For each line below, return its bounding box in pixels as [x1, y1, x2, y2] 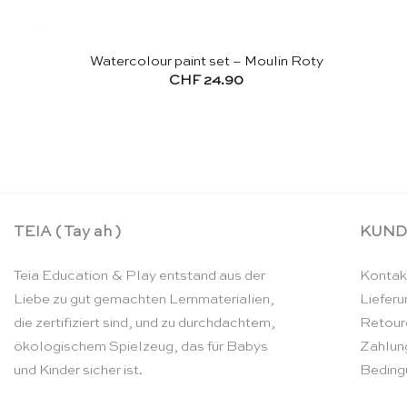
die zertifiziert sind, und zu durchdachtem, [14, 316, 275, 331]
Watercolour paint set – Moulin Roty [89, 54, 323, 68]
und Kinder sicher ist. [14, 363, 143, 378]
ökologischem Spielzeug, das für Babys [14, 340, 268, 354]
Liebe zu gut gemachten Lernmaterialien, [14, 293, 274, 307]
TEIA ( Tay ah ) [14, 224, 121, 241]
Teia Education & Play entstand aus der [14, 269, 265, 283]
